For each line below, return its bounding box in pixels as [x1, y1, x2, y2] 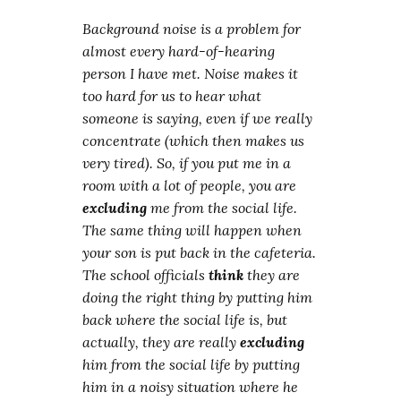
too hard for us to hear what [82, 87, 262, 105]
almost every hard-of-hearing [82, 42, 276, 60]
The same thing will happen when [82, 221, 303, 239]
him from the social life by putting [82, 355, 301, 373]
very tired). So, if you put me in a [82, 154, 292, 172]
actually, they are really [82, 333, 241, 351]
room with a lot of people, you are [82, 176, 297, 194]
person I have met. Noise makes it [82, 64, 299, 82]
